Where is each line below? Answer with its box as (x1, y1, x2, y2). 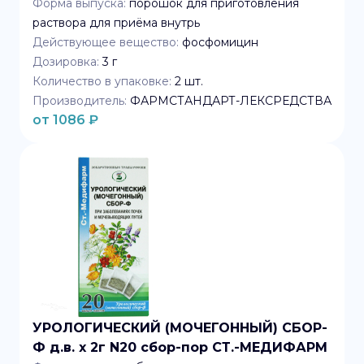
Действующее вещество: (32, 35, 179, 50)
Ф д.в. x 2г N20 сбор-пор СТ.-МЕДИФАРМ (32, 340, 327, 355)
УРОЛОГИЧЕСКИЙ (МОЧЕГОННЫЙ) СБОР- (32, 320, 327, 336)
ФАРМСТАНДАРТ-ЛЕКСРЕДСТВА (130, 93, 331, 108)
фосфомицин (182, 35, 258, 50)
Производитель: (32, 93, 127, 108)
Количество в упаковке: (32, 74, 171, 89)
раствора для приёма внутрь (32, 15, 200, 30)
